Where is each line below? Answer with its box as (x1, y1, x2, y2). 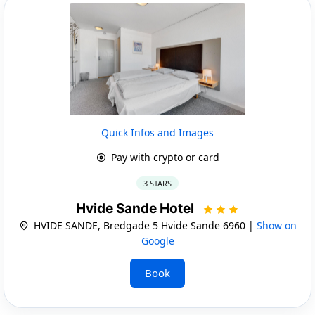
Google (141, 233, 174, 247)
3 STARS (143, 177, 172, 188)
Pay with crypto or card (108, 150, 219, 164)
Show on (256, 218, 297, 232)
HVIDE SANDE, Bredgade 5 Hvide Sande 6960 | (30, 218, 257, 232)
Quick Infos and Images (101, 125, 214, 139)
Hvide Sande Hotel (76, 200, 197, 217)
